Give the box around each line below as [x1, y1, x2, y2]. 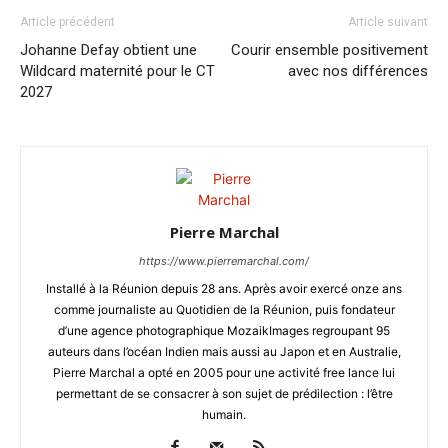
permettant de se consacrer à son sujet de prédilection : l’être [55, 385, 393, 401]
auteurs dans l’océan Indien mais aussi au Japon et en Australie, [47, 343, 401, 359]
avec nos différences [288, 61, 428, 80]
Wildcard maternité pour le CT [20, 61, 215, 80]
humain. [202, 406, 246, 422]
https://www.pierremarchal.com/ [139, 253, 309, 268]
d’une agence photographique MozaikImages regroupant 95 [58, 322, 390, 338]
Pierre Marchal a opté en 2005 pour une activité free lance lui [53, 364, 395, 380]
